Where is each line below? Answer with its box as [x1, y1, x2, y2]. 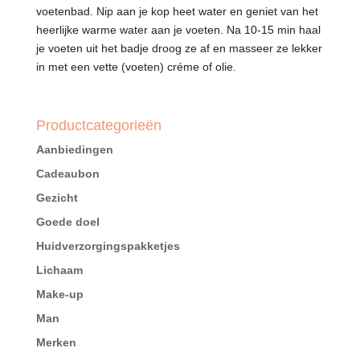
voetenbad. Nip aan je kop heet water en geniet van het [35, 5, 318, 18]
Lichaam [35, 264, 83, 277]
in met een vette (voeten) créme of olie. [35, 60, 236, 74]
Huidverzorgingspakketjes [35, 239, 180, 253]
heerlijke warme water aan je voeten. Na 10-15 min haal [35, 23, 321, 37]
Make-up [35, 288, 84, 301]
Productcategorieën [35, 117, 162, 134]
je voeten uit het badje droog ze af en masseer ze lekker [35, 42, 322, 55]
